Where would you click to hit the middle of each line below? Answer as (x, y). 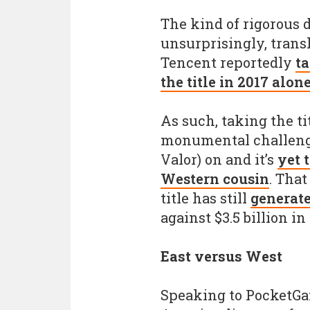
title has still (206, 198)
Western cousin (215, 179)
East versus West (221, 256)
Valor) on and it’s (219, 159)
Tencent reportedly (228, 62)
